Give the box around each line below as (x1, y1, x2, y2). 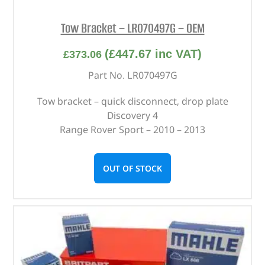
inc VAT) (151, 47, 202, 60)
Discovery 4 (107, 108, 158, 122)
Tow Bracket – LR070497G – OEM (60, 19, 205, 38)
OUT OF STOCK (103, 162, 162, 174)
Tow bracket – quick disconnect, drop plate (37, 94, 228, 108)
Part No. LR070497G (88, 68, 177, 82)
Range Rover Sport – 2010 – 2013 (60, 122, 205, 136)
